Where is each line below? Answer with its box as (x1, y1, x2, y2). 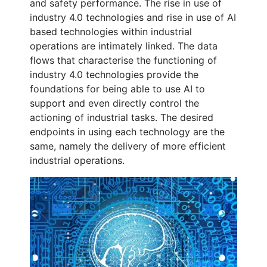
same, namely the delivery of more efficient (30, 139, 226, 152)
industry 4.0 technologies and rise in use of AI (30, 11, 236, 23)
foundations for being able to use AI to (30, 82, 205, 95)
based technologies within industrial (30, 25, 192, 38)
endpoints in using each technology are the (30, 125, 225, 138)
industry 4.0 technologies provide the (30, 68, 198, 80)
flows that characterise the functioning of (30, 54, 217, 66)
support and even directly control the (30, 97, 199, 109)
